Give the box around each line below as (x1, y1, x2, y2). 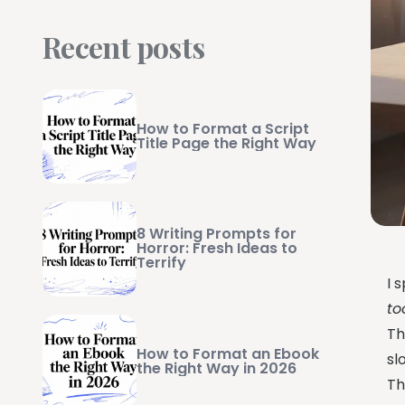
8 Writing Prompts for (137, 223, 297, 245)
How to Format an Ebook (137, 343, 320, 364)
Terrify (137, 252, 187, 274)
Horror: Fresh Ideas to (137, 238, 298, 259)
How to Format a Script (137, 118, 310, 140)
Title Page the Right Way (137, 133, 317, 155)
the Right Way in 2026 (137, 357, 297, 379)
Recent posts (42, 27, 205, 67)
